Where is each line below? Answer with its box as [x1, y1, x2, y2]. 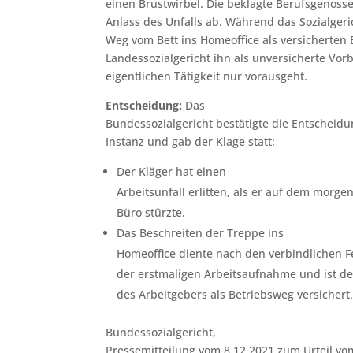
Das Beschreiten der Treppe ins [117, 225, 284, 240]
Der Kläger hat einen [117, 163, 227, 179]
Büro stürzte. [117, 204, 186, 220]
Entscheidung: [106, 97, 183, 113]
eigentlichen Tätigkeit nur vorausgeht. [106, 68, 308, 84]
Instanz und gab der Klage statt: [106, 133, 276, 149]
